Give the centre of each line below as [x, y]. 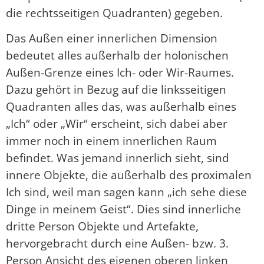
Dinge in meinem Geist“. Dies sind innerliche [123, 209]
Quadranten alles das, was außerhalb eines [121, 106]
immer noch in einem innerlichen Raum [111, 140]
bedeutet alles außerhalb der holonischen [117, 55]
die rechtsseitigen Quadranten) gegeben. [114, 12]
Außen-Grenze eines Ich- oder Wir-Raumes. [120, 72]
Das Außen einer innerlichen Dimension [112, 38]
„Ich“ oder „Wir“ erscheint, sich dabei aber [117, 123]
